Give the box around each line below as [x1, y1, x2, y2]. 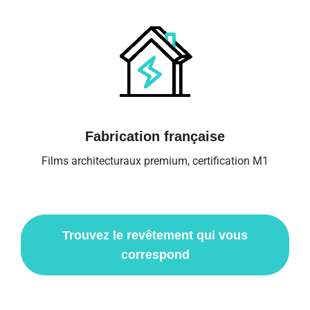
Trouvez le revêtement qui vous [62, 228, 248, 242]
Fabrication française [85, 128, 225, 144]
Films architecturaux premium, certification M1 [42, 154, 268, 167]
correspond [120, 247, 190, 262]
